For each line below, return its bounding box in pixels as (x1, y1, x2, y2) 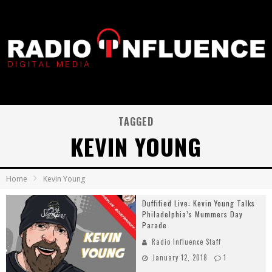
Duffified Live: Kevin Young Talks (142, 198, 255, 208)
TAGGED (118, 114, 154, 129)
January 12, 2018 (152, 253, 208, 262)
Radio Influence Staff (152, 237, 221, 246)
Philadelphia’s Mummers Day (142, 209, 243, 219)
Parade (142, 220, 167, 230)
